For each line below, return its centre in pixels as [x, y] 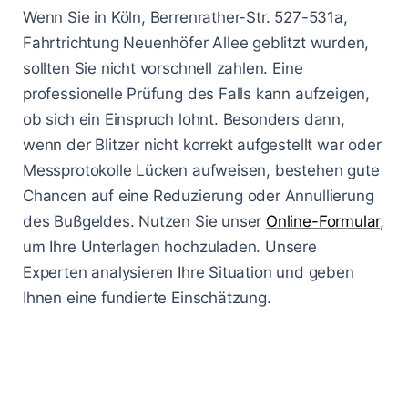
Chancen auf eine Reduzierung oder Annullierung [199, 195]
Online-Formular [323, 221]
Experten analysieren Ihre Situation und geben [189, 272]
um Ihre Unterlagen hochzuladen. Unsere [170, 246]
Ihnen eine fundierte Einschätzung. [147, 297]
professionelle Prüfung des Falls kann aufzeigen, [197, 93]
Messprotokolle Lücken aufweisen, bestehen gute [201, 170]
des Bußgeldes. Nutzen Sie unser [145, 221]
